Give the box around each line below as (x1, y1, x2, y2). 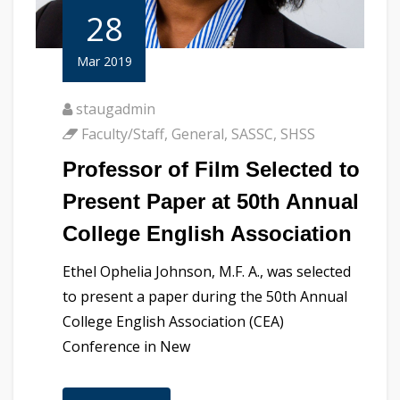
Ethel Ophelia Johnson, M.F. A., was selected (62, 262, 351, 282)
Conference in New (62, 337, 190, 357)
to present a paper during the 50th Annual (62, 287, 347, 307)
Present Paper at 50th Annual (62, 189, 359, 214)
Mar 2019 (76, 53, 132, 71)
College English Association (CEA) (62, 312, 284, 332)
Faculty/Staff (81, 124, 164, 145)
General (171, 124, 224, 145)
